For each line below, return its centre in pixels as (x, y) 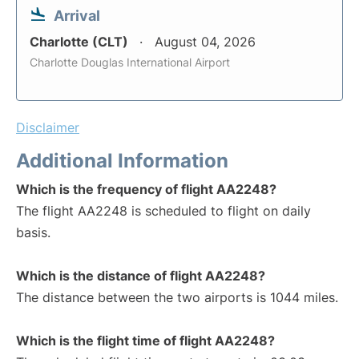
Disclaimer (48, 127)
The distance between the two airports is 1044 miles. (177, 297)
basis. (33, 232)
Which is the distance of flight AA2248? (141, 276)
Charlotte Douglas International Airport (130, 62)
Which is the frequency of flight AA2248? (146, 189)
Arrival (77, 16)
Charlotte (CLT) (81, 42)
